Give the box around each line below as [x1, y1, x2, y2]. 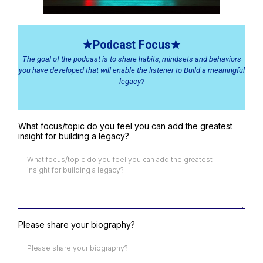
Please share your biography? [18, 220, 135, 230]
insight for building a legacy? [18, 131, 129, 141]
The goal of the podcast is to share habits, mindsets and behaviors [22, 55, 241, 63]
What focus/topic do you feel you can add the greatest [18, 121, 232, 131]
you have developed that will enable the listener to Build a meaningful [18, 66, 245, 75]
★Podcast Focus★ [82, 38, 181, 52]
